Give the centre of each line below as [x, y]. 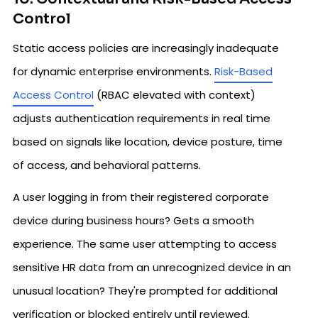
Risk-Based [243, 71]
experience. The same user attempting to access [145, 243]
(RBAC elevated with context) [175, 94]
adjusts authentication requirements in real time [142, 118]
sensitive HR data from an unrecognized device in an [152, 267]
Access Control [53, 94]
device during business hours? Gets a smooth [133, 220]
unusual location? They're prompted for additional [145, 290]
